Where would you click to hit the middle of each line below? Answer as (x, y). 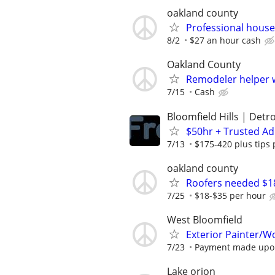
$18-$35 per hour (230, 195)
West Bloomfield (205, 220)
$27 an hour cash (225, 41)
